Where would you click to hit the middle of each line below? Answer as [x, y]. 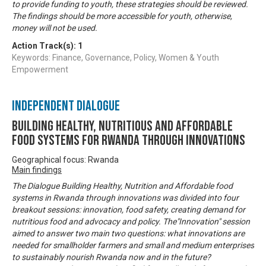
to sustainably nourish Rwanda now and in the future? [111, 257]
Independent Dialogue [66, 106]
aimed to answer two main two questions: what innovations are [128, 233]
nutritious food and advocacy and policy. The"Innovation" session [131, 221]
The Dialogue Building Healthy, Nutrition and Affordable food [122, 186]
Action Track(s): [45, 45]
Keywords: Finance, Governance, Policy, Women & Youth [115, 57]
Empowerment [40, 69]
